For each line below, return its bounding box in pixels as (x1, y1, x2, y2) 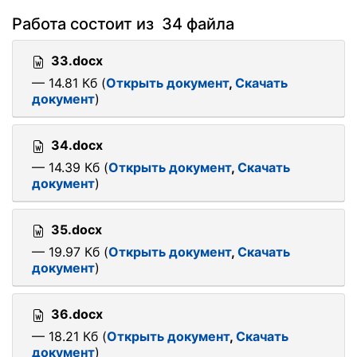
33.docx (51, 53, 103, 69)
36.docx (51, 306, 103, 322)
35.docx (51, 222, 102, 237)
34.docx (51, 137, 103, 153)
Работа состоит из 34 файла (12, 14, 234, 33)
